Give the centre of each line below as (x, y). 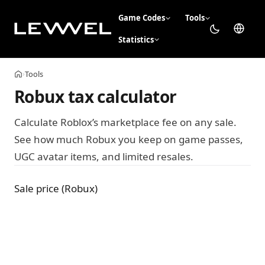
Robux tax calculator (96, 96)
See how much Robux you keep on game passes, (129, 140)
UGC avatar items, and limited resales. (104, 157)
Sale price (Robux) (56, 189)
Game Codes (141, 18)
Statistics (136, 39)
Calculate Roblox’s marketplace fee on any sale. (125, 122)
